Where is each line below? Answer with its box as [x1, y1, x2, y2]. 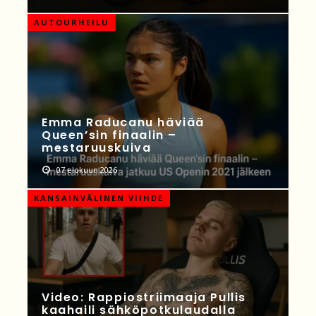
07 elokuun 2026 [54, 164, 117, 175]
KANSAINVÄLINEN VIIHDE [34, 192, 164, 203]
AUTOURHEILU [34, 17, 109, 28]
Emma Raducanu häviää [42, 114, 205, 130]
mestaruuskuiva [42, 139, 152, 156]
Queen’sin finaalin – [42, 126, 178, 143]
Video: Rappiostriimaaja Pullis [42, 289, 247, 306]
